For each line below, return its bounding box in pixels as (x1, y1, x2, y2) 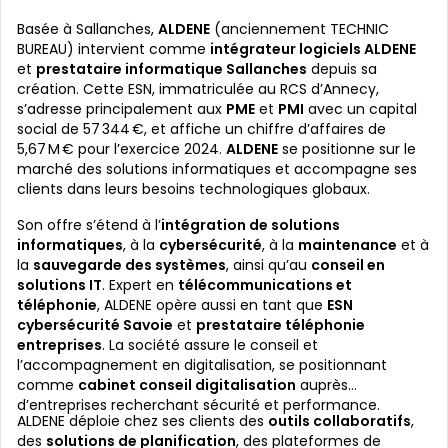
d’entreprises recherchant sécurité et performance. (17, 395, 380, 415)
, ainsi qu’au (226, 255, 311, 275)
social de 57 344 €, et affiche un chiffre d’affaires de (17, 119, 386, 139)
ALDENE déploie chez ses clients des (17, 411, 268, 431)
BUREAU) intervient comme (17, 39, 210, 59)
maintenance (298, 235, 397, 255)
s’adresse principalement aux (17, 99, 226, 119)
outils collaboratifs (268, 411, 411, 431)
